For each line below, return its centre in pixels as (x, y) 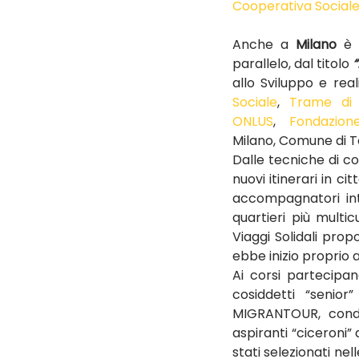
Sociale (255, 102)
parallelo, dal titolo (293, 64)
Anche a (264, 44)
